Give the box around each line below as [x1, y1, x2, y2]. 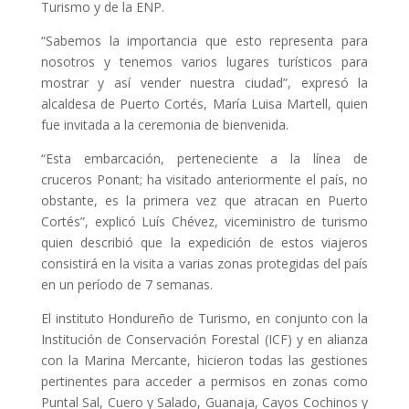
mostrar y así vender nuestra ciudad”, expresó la [40, 74, 369, 92]
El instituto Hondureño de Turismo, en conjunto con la [40, 309, 369, 328]
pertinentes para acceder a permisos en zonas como [40, 372, 369, 391]
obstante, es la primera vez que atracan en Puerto [40, 192, 369, 210]
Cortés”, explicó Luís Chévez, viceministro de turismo [40, 213, 369, 231]
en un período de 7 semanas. [40, 276, 213, 294]
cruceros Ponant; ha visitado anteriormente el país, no [40, 171, 369, 189]
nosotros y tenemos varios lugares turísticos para [40, 53, 369, 71]
